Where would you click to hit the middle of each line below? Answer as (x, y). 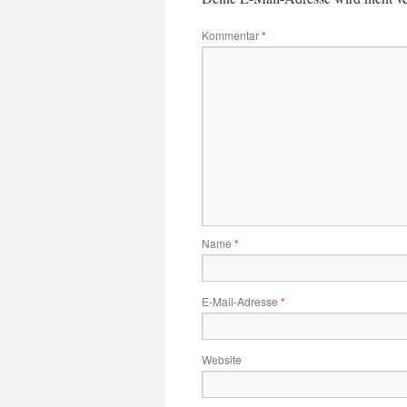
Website (222, 359)
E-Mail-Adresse (241, 301)
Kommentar (232, 35)
